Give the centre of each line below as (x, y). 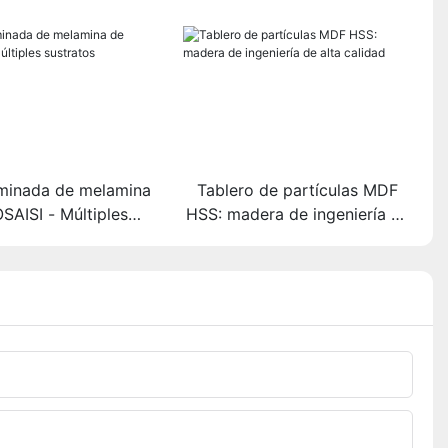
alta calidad (297, 237)
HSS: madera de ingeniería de (297, 213)
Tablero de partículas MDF (298, 189)
